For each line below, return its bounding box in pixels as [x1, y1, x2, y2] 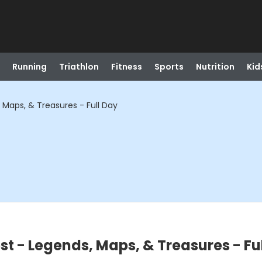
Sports [154, 61, 184, 73]
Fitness [111, 61, 142, 73]
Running [12, 61, 47, 73]
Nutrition [195, 61, 235, 73]
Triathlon [58, 61, 99, 73]
